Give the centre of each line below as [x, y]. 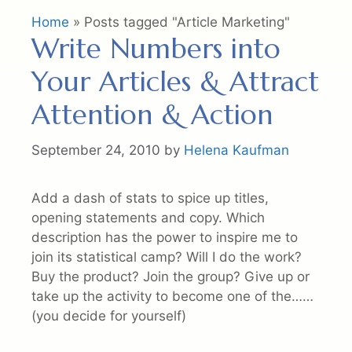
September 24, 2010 [96, 150]
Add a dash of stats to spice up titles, [150, 198]
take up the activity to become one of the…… [172, 296]
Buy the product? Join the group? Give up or [170, 276]
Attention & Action [152, 115]
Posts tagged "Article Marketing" [187, 22]
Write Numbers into [156, 49]
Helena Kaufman [236, 150]
